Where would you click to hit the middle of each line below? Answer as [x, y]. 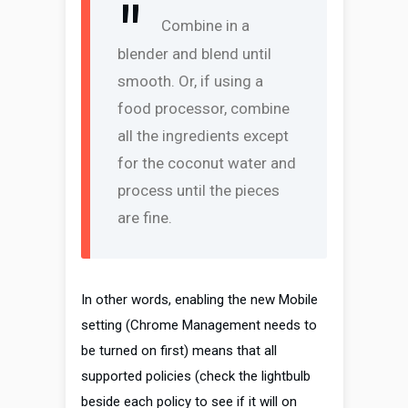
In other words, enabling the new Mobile [199, 300]
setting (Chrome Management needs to [199, 326]
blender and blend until [194, 54]
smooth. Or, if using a [190, 82]
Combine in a [205, 26]
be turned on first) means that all [179, 351]
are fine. [145, 218]
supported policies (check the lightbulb [196, 377]
